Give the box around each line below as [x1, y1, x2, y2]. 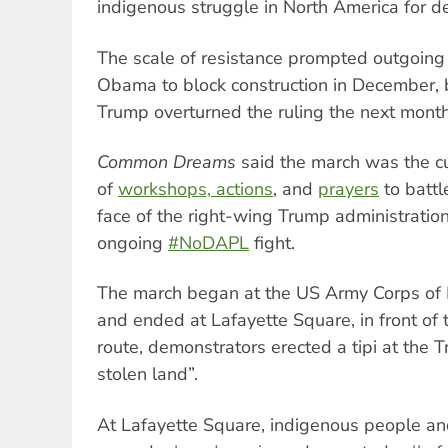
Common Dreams [97, 149, 236, 174]
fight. [249, 230, 295, 255]
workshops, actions [118, 176, 273, 201]
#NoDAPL [168, 230, 249, 255]
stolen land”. [97, 362, 198, 387]
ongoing [97, 230, 168, 255]
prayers [318, 176, 379, 201]
